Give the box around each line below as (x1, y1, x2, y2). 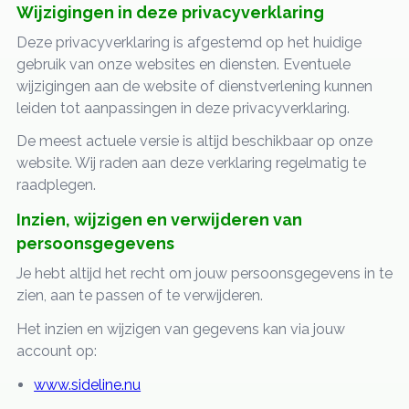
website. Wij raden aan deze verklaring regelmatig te (16, 154, 366, 173)
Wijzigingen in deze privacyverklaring (16, 2, 324, 22)
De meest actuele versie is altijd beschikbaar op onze (16, 132, 372, 151)
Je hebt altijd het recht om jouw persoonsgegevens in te (16, 265, 393, 283)
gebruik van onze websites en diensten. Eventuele (16, 55, 351, 73)
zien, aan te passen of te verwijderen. (16, 287, 263, 305)
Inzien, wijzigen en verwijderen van (16, 210, 302, 230)
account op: (16, 341, 97, 360)
